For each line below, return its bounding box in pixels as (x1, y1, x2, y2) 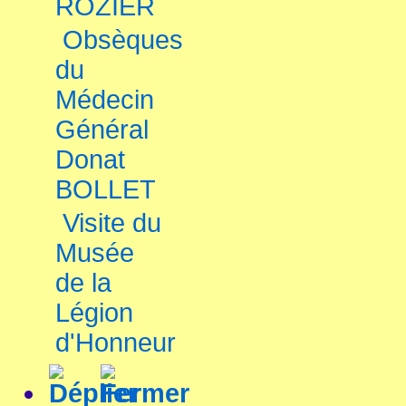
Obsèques (63, 25, 183, 54)
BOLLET (55, 175, 156, 204)
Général (55, 115, 149, 144)
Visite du (63, 208, 161, 237)
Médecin (55, 85, 154, 114)
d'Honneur (55, 328, 176, 357)
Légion (55, 298, 133, 327)
